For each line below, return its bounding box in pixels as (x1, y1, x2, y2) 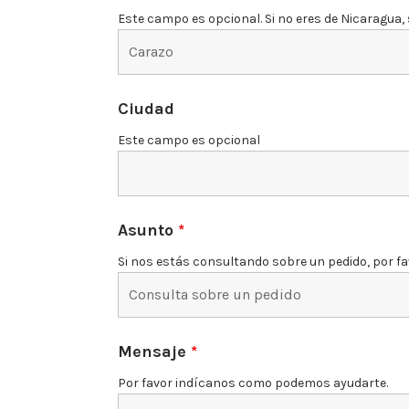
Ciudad (117, 98, 174, 119)
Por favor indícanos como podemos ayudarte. (117, 374, 388, 391)
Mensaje (117, 341, 191, 362)
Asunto (117, 219, 178, 240)
